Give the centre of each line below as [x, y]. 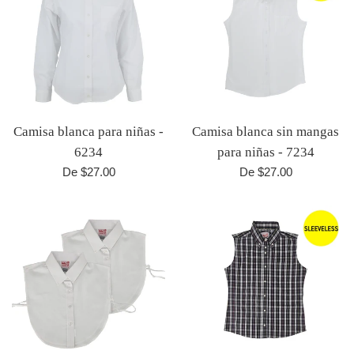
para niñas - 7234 [265, 152]
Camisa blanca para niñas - [88, 131]
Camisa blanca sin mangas [265, 131]
